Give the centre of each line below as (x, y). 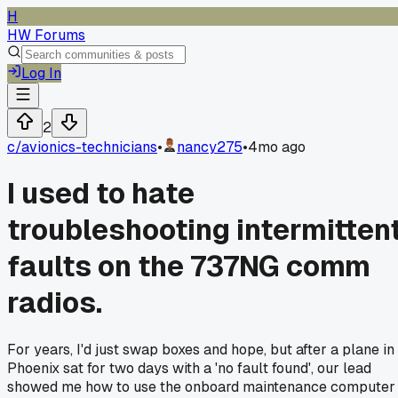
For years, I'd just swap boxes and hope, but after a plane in (201, 349)
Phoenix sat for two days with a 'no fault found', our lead (189, 368)
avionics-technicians (89, 147)
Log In (41, 73)
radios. (55, 303)
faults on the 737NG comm (189, 267)
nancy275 (210, 147)
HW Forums (46, 35)
